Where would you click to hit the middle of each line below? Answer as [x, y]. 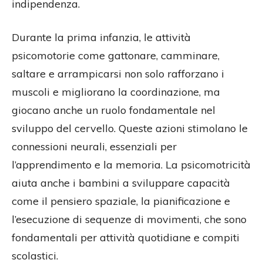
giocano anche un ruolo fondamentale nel [114, 110]
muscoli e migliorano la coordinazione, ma [116, 92]
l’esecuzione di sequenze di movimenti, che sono [129, 220]
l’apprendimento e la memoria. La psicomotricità [131, 165]
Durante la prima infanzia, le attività [101, 38]
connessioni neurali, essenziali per [94, 147]
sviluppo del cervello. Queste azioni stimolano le [130, 129]
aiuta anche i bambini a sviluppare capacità [121, 183]
